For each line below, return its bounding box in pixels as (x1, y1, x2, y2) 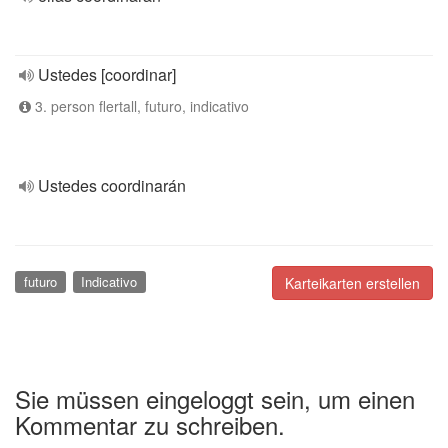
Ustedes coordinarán (38, 174, 186, 197)
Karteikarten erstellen (285, 273, 420, 293)
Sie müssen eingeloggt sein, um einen (15, 380, 415, 416)
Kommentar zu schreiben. (15, 406, 285, 442)
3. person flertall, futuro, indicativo (31, 96, 249, 116)
